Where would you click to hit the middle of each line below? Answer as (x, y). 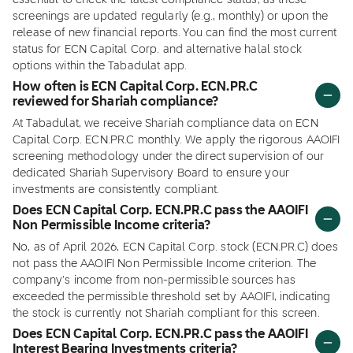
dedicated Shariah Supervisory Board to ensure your (151, 173)
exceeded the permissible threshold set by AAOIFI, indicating (172, 297)
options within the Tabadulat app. (100, 66)
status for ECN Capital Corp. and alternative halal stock (157, 50)
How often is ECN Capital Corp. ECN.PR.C (136, 87)
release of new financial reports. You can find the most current (175, 33)
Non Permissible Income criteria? (112, 226)
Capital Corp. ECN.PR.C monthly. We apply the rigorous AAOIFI (176, 140)
